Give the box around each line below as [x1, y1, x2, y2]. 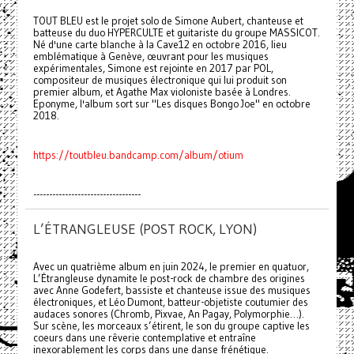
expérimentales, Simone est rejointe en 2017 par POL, [32, 62, 273, 76]
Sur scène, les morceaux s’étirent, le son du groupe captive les [32, 319, 310, 333]
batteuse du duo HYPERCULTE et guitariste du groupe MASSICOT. [32, 26, 320, 40]
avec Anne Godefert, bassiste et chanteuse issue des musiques [32, 284, 311, 298]
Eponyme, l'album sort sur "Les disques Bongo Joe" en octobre [32, 97, 311, 111]
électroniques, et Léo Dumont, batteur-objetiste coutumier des [32, 296, 308, 310]
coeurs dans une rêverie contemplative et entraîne [32, 331, 256, 345]
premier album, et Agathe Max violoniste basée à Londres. [32, 85, 291, 100]
